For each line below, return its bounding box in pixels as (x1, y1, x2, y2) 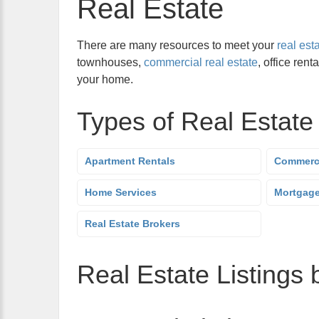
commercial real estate (144, 56, 258, 68)
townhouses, (77, 56, 144, 68)
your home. (77, 73, 133, 85)
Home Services (85, 187, 157, 198)
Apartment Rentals (85, 155, 175, 167)
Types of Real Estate (77, 107, 313, 136)
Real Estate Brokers (85, 218, 180, 229)
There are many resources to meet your (77, 39, 277, 51)
